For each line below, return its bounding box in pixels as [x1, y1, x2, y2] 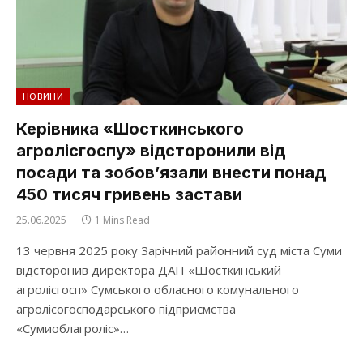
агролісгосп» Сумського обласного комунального [16, 281, 299, 297]
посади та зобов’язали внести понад [16, 163, 326, 182]
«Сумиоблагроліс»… [16, 320, 129, 336]
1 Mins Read [95, 213, 150, 227]
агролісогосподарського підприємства [16, 301, 236, 317]
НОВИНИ [23, 90, 63, 102]
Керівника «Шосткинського [16, 119, 244, 139]
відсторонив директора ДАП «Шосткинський [16, 262, 281, 278]
